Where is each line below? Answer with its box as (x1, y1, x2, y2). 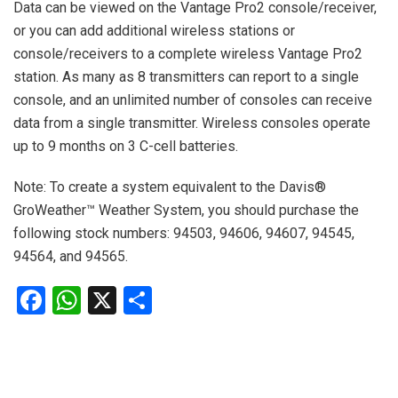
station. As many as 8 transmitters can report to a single (13, 68, 359, 86)
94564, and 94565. (13, 248, 128, 266)
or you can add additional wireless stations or (13, 22, 295, 40)
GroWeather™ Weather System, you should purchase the (13, 202, 359, 219)
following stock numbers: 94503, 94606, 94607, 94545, (13, 225, 354, 243)
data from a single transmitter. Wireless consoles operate (13, 115, 370, 132)
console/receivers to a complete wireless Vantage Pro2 (13, 45, 362, 63)
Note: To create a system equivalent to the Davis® (13, 179, 326, 196)
